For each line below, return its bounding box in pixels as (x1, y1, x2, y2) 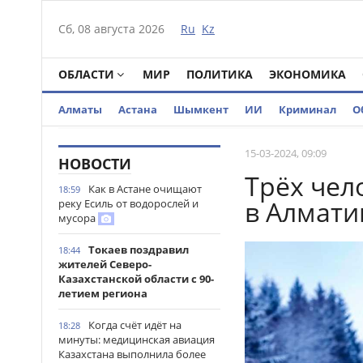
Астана (118, 102, 157, 117)
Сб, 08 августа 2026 (58, 21, 164, 36)
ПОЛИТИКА (186, 66, 253, 82)
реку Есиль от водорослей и (58, 196, 199, 211)
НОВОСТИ (58, 154, 131, 173)
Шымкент (173, 102, 228, 117)
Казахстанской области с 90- (58, 271, 214, 286)
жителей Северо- (58, 257, 152, 271)
